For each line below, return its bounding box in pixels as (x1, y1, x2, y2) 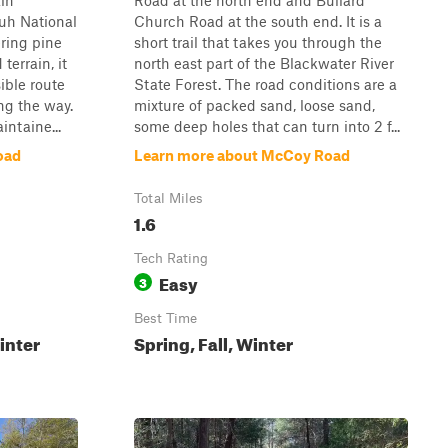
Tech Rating (134, 250, 208, 266)
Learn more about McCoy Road (134, 146, 350, 164)
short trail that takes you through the (134, 33, 382, 51)
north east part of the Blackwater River (134, 54, 394, 72)
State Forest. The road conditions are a (134, 75, 397, 93)
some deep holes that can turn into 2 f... (134, 117, 400, 135)
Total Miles (134, 190, 203, 206)
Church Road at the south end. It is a (134, 12, 382, 30)
